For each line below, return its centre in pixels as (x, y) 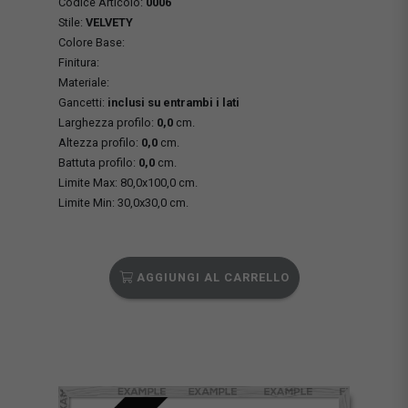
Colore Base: (92, 42)
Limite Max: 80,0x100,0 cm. (128, 182)
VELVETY (109, 22)
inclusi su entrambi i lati (173, 102)
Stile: (72, 22)
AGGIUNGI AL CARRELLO (211, 277)
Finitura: (79, 62)
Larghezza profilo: (107, 122)
